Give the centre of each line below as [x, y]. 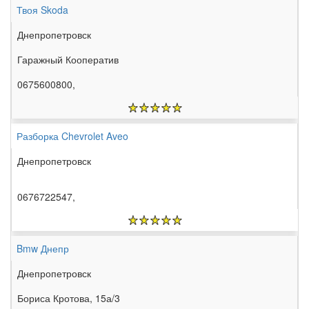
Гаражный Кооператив [68, 60]
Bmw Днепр [43, 249]
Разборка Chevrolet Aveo [72, 136]
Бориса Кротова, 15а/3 [69, 298]
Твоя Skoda [42, 10]
